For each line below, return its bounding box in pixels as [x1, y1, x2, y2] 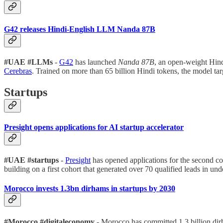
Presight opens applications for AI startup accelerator [4, 122, 184, 131]
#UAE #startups [4, 156, 59, 165]
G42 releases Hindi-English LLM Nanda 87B [4, 24, 155, 33]
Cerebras [4, 66, 32, 75]
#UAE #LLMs [4, 57, 55, 66]
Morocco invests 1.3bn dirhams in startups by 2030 [4, 184, 175, 193]
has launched [73, 57, 118, 66]
